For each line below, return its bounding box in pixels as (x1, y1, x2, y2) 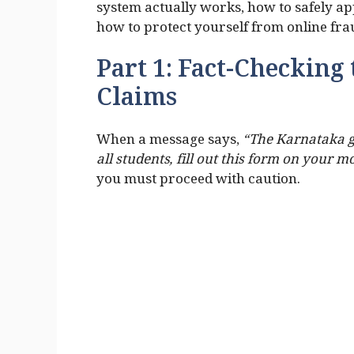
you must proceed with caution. (96, 171, 300, 194)
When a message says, (96, 132, 243, 154)
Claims (96, 84, 177, 122)
